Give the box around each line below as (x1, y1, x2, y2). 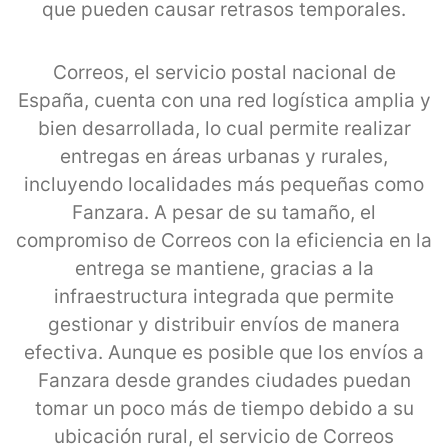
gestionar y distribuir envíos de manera (48, 312, 400, 336)
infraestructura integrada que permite (54, 284, 394, 308)
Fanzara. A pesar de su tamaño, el (72, 200, 376, 224)
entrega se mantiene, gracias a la (74, 256, 374, 280)
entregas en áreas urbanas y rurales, (60, 144, 388, 168)
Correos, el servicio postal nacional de (52, 60, 396, 84)
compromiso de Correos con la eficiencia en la (16, 228, 432, 252)
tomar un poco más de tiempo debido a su (34, 396, 414, 420)
